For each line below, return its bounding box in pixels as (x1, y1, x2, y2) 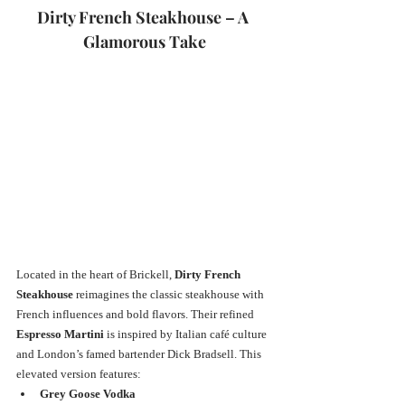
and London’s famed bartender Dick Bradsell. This (16, 346, 264, 361)
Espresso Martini (16, 326, 104, 341)
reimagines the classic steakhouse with (73, 287, 267, 301)
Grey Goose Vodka (40, 386, 136, 400)
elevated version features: (16, 366, 141, 381)
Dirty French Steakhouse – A (37, 5, 252, 28)
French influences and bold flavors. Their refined (16, 306, 257, 321)
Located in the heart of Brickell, (16, 267, 174, 281)
